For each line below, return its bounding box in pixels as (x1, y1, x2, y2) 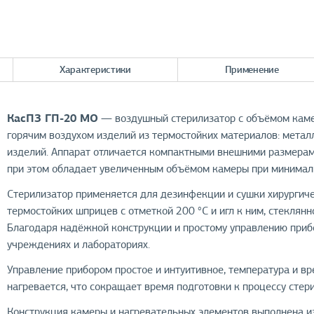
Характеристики (59, 63, 131, 76)
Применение (224, 63, 279, 76)
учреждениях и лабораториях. (7, 238, 151, 252)
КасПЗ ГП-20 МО (7, 111, 99, 125)
